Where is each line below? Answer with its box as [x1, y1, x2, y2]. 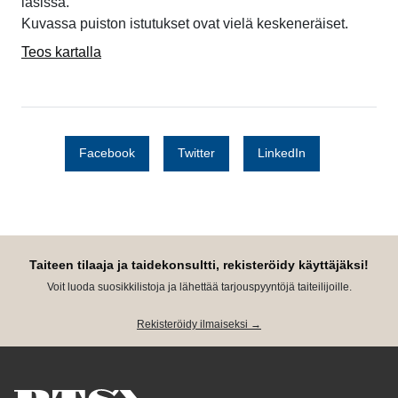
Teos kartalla [21, 44, 101, 60]
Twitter [177, 147, 215, 161]
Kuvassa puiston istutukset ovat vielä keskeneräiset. [21, 15, 348, 31]
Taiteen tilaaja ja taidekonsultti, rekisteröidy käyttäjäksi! [29, 258, 369, 273]
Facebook [78, 147, 135, 161]
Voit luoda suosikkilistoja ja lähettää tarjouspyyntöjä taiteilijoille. [46, 281, 352, 294]
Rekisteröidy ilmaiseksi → [137, 317, 261, 330]
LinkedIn [257, 147, 306, 161]
